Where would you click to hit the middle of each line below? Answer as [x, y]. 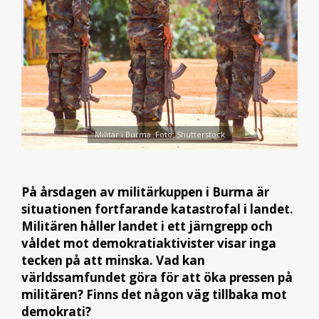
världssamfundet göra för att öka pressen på [157, 277]
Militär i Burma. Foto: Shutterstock [159, 135]
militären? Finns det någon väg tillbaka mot [154, 294]
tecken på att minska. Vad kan [113, 260]
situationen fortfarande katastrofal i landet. [157, 209]
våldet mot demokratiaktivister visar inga [149, 243]
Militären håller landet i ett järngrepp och [147, 226]
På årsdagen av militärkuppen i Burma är [145, 192]
